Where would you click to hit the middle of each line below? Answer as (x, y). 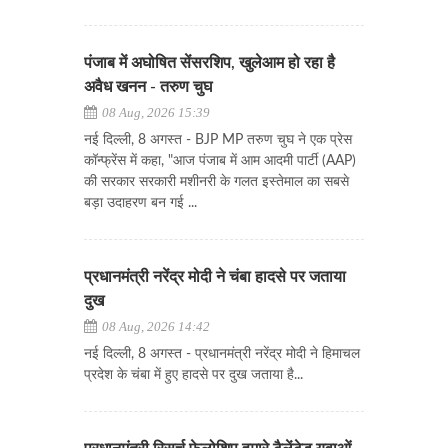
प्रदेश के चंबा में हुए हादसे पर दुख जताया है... (193, 375)
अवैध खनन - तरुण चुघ (148, 87)
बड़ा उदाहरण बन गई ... (140, 203)
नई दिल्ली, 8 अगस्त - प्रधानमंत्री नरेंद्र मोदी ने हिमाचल (222, 354)
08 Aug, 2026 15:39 (154, 112)
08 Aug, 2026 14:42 (154, 326)
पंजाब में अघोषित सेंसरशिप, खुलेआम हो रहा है (209, 63)
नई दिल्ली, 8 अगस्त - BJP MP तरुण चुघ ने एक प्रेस (218, 140)
